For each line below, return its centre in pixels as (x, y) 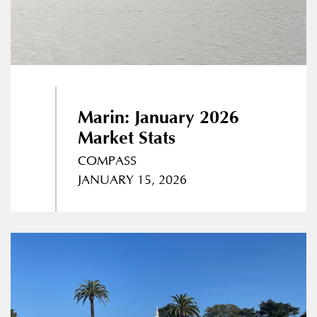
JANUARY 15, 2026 (132, 181)
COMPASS (107, 162)
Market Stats (126, 139)
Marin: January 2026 (158, 118)
